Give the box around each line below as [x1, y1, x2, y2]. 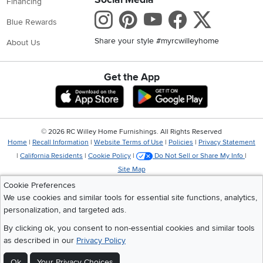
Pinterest [137, 9, 206, 31]
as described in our [4, 235, 76, 245]
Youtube [161, 9, 227, 31]
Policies [168, 138, 193, 147]
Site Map [117, 165, 146, 174]
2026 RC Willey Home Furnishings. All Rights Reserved [46, 127, 222, 136]
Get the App [103, 71, 160, 83]
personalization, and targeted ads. [4, 204, 126, 215]
